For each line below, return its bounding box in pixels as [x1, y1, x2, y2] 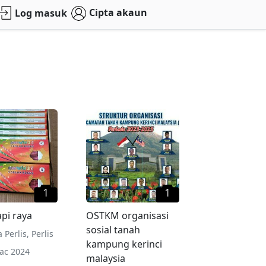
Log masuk [15, 6, 68, 20]
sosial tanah [86, 223, 141, 236]
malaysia [86, 251, 126, 265]
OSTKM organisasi [86, 208, 169, 222]
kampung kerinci [86, 237, 163, 251]
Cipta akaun [88, 5, 147, 19]
